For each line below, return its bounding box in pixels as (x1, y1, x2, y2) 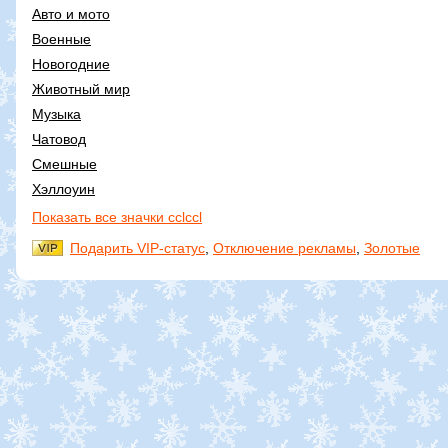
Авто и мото (32, 5, 110, 22)
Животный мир (32, 80, 130, 97)
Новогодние (32, 55, 110, 72)
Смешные (32, 155, 97, 172)
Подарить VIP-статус (70, 239, 205, 256)
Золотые (364, 239, 420, 256)
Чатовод (32, 130, 86, 147)
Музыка (32, 105, 81, 122)
